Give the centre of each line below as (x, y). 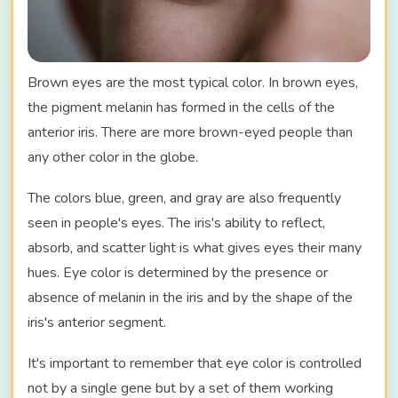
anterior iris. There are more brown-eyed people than (190, 132)
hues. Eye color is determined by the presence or (178, 272)
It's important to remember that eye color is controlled (195, 363)
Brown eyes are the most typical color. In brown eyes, (193, 82)
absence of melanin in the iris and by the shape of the (190, 297)
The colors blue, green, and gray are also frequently (184, 198)
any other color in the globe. (113, 157)
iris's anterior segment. (97, 322)
